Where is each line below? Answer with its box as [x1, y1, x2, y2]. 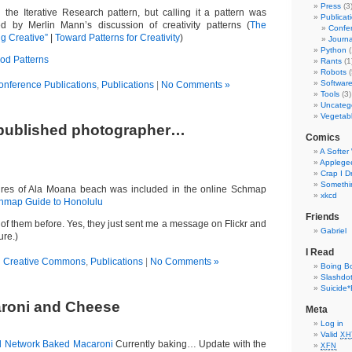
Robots [321, 68, 346, 76]
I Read [306, 247, 334, 258]
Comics [306, 132, 340, 143]
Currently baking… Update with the [112, 339, 267, 350]
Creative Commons [2, 256, 86, 267]
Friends [306, 211, 339, 222]
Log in [321, 319, 343, 328]
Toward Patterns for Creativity [55, 32, 180, 43]
